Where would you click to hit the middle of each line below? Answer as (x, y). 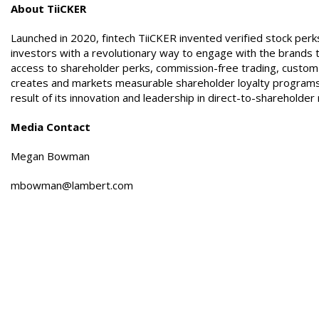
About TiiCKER (48, 9)
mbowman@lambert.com (72, 185)
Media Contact (51, 127)
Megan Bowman (50, 156)
